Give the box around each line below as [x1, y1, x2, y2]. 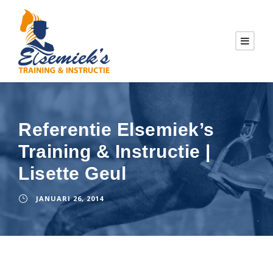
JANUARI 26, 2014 [36, 194, 104, 204]
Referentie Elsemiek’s [18, 119, 214, 140]
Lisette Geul [18, 163, 126, 184]
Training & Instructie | [18, 141, 211, 162]
